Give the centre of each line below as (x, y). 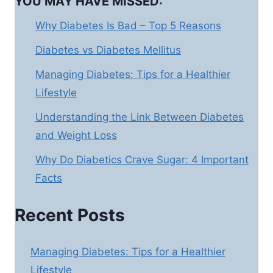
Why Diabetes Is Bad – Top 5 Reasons (128, 25)
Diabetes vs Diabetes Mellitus (108, 50)
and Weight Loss (76, 135)
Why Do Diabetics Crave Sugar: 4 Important (142, 159)
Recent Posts (70, 215)
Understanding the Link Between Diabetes (140, 117)
